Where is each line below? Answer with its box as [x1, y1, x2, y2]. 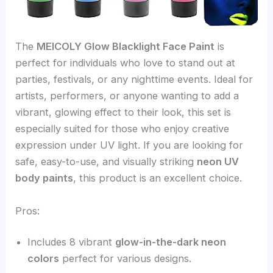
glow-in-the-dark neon [115, 236, 227, 249]
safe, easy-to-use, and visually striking [15, 155, 197, 168]
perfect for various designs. [59, 252, 192, 265]
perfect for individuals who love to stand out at [15, 57, 236, 69]
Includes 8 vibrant [27, 236, 116, 249]
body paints [15, 172, 74, 185]
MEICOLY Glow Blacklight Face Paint [37, 40, 215, 53]
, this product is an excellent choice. [73, 172, 243, 185]
